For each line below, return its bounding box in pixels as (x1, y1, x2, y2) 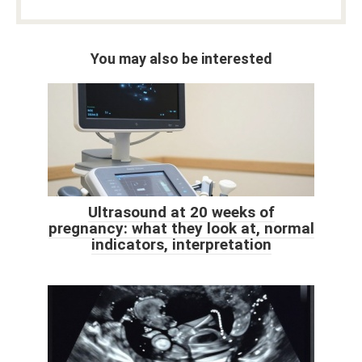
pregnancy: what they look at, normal (48, 218, 314, 238)
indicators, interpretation (90, 234, 271, 254)
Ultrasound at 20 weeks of (87, 202, 275, 221)
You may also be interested (90, 49, 272, 67)
